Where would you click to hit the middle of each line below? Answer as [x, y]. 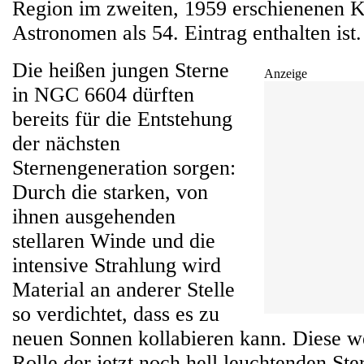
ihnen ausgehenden [94, 217]
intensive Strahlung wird [117, 265]
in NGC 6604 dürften [103, 95]
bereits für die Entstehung [122, 119]
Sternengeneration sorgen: [124, 168]
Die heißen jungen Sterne [121, 70]
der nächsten [66, 143]
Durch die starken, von [110, 192]
